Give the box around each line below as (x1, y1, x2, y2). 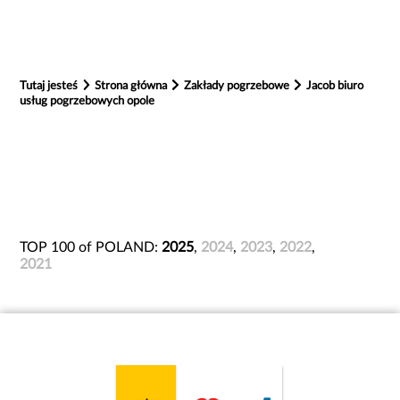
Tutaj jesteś (20, 79, 79, 93)
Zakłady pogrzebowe (184, 79, 293, 93)
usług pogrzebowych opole (20, 95, 155, 108)
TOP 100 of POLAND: (20, 240, 162, 255)
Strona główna (95, 79, 171, 93)
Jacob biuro (305, 79, 363, 93)
